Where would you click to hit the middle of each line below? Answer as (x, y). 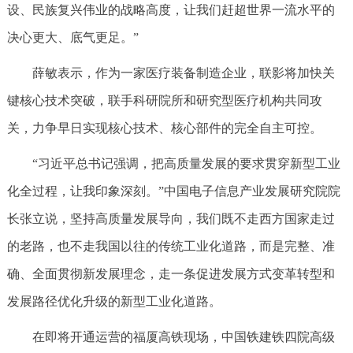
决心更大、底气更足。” (72, 37)
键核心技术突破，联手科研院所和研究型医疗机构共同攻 (164, 100)
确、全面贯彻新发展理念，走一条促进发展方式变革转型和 (171, 274)
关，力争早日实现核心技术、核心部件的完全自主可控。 (164, 128)
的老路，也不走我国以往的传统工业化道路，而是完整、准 (171, 246)
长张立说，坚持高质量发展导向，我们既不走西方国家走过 (171, 219)
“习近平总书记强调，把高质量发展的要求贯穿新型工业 (186, 163)
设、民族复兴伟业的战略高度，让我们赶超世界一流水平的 (171, 10)
